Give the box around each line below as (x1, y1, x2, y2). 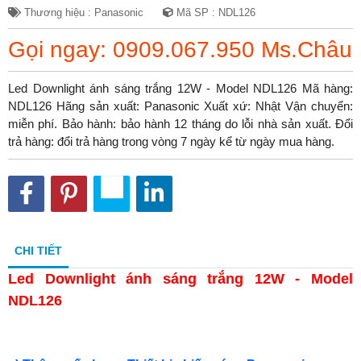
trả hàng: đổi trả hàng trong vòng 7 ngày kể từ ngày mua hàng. (8, 134, 334, 148)
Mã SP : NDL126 (173, 6, 255, 19)
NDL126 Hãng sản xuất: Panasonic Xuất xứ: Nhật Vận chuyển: (8, 98, 353, 113)
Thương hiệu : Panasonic (21, 6, 143, 19)
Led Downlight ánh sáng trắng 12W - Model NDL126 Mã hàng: (8, 81, 353, 95)
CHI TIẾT (15, 243, 62, 257)
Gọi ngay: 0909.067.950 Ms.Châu (8, 36, 352, 62)
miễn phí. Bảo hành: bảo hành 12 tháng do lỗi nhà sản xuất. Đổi (8, 116, 353, 131)
